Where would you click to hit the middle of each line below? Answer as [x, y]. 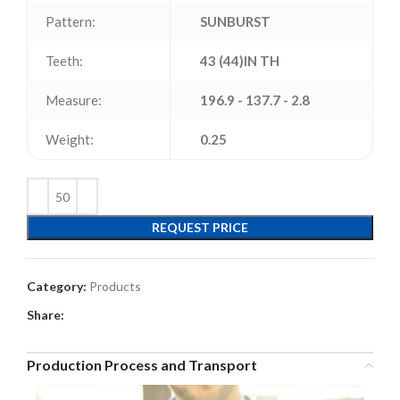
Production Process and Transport [142, 365]
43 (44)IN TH [240, 61]
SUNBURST [235, 21]
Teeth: [64, 61]
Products [115, 286]
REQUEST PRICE [200, 227]
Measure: [74, 100]
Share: [46, 315]
